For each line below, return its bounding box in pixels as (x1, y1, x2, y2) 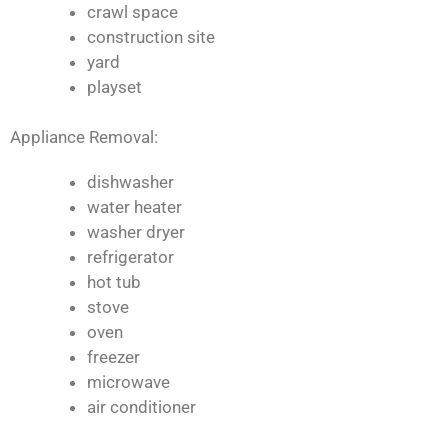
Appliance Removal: (10, 127, 158, 148)
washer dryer (86, 222, 185, 243)
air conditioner (86, 397, 196, 418)
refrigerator (86, 247, 174, 268)
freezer (86, 347, 140, 368)
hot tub (86, 272, 141, 293)
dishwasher (86, 172, 174, 193)
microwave (86, 372, 170, 393)
